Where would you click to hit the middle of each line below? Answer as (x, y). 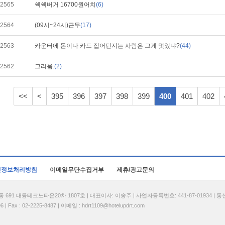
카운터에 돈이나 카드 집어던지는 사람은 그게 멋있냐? (107, 46)
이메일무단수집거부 (77, 170)
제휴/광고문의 (135, 170)
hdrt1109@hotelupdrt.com (113, 205)
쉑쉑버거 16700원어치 (65, 5)
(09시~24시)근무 (58, 25)
